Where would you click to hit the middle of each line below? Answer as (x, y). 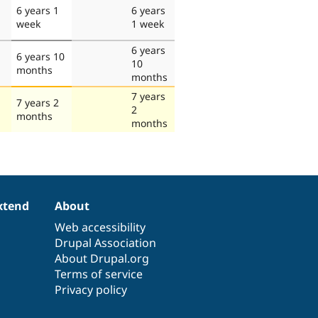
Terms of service (99, 274)
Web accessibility (100, 227)
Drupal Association (106, 242)
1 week (148, 23)
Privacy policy (91, 289)
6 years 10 (40, 56)
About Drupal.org (102, 258)
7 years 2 (38, 102)
